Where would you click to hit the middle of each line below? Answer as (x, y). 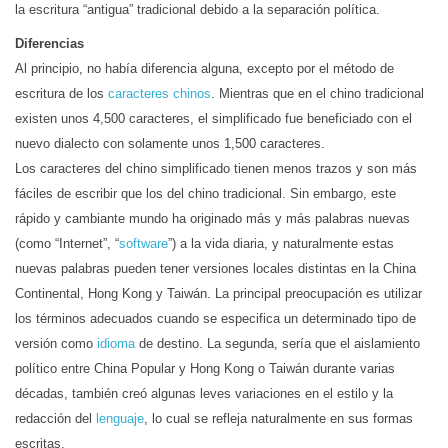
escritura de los (61, 93)
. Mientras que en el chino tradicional (317, 93)
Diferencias (49, 43)
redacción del (55, 418)
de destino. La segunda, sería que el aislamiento (277, 343)
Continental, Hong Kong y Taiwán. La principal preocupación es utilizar (218, 293)
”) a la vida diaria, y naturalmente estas (281, 243)
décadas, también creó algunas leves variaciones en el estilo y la (204, 393)
